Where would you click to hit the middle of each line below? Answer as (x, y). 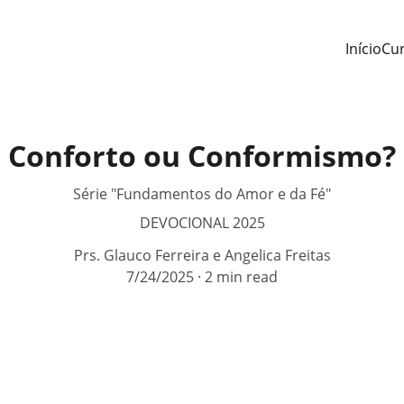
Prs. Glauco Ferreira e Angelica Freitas (202, 255)
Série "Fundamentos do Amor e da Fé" (202, 194)
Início (363, 48)
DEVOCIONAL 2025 (202, 223)
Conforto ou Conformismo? (202, 156)
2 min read (241, 277)
